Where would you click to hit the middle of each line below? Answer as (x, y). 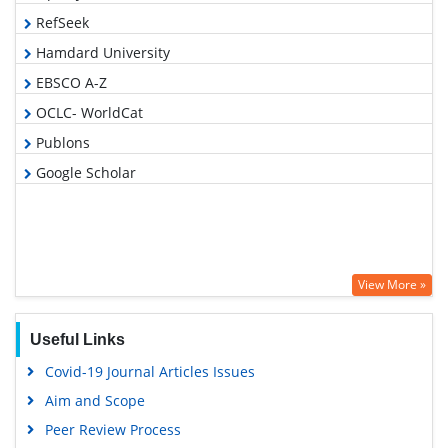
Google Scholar (84, 173)
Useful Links (77, 340)
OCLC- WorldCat (87, 113)
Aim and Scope (94, 401)
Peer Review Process (112, 430)
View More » (392, 285)
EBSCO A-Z (69, 83)
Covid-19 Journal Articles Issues (149, 372)
